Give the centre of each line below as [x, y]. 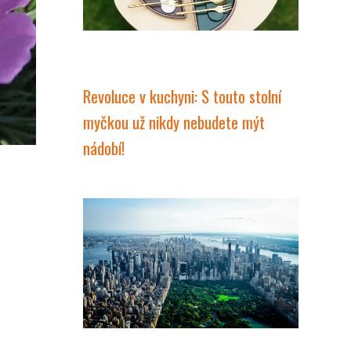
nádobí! [104, 148]
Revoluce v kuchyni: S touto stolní [182, 96]
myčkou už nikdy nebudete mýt [174, 122]
